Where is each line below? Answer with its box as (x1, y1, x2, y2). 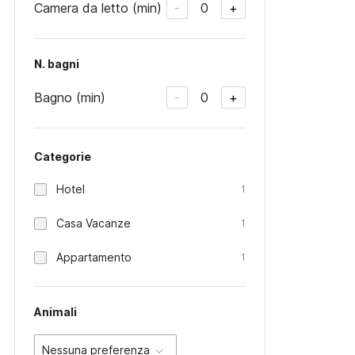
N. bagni (34, 57, 79, 71)
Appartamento (56, 250, 132, 264)
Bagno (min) (34, 89, 105, 105)
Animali (34, 305, 77, 319)
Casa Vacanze (56, 216, 131, 230)
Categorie (34, 150, 91, 163)
